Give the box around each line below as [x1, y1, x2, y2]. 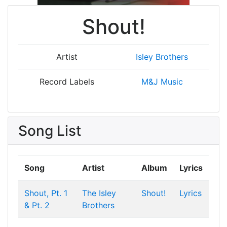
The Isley [82, 188, 116, 198]
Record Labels [39, 77, 94, 87]
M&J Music [141, 77, 183, 87]
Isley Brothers [136, 52, 188, 62]
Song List [18, 122, 81, 139]
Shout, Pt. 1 [24, 188, 67, 198]
